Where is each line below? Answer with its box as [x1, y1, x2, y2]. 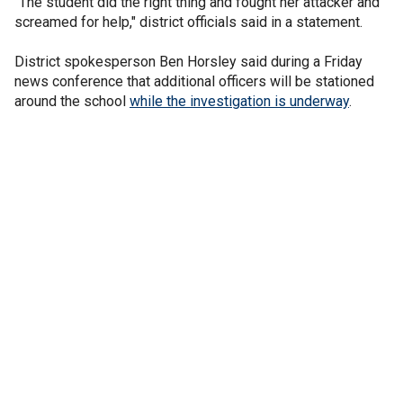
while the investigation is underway [130, 92, 349, 110]
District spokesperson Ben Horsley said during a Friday [14, 52, 363, 70]
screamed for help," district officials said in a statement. [14, 13, 363, 31]
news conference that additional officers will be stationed [14, 72, 374, 90]
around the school [14, 92, 130, 110]
